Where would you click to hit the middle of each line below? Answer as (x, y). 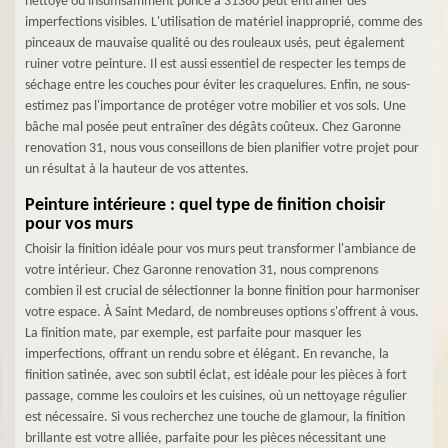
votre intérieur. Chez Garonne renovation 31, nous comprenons (201, 270)
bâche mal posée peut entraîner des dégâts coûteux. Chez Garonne (213, 127)
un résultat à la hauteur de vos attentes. (137, 169)
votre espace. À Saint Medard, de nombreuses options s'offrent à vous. (222, 312)
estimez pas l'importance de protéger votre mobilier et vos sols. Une (215, 106)
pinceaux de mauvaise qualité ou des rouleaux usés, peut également (215, 43)
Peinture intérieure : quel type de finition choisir (205, 205)
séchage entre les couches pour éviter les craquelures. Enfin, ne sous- (217, 85)
